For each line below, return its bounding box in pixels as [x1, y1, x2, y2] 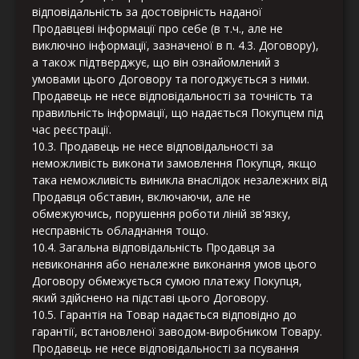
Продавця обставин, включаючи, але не [32, 189, 251, 205]
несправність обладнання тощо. [32, 223, 208, 239]
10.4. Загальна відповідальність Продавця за [32, 240, 275, 256]
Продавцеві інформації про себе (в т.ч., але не [32, 21, 283, 37]
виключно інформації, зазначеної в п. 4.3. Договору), [32, 38, 319, 54]
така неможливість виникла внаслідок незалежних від [32, 172, 327, 188]
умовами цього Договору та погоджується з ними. [32, 71, 309, 87]
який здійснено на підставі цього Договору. [32, 290, 268, 306]
